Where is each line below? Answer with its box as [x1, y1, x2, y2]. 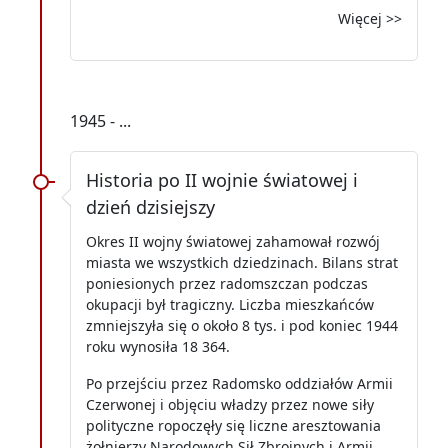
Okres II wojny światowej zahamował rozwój [86, 231, 380, 251]
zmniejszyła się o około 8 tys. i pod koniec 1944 [86, 315, 398, 335]
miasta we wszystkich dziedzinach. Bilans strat [86, 252, 398, 272]
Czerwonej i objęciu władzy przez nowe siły [86, 394, 374, 414]
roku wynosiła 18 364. [86, 336, 230, 356]
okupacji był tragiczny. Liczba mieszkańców [86, 294, 374, 314]
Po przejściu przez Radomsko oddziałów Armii [86, 373, 393, 393]
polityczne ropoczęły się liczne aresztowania [86, 415, 381, 435]
